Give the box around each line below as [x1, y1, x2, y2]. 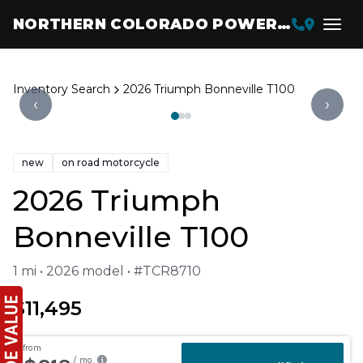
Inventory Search [13, 82, 110, 96]
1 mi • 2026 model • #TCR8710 [13, 263, 201, 279]
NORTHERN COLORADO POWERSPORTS [277, 15, 292, 33]
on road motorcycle [62, 156, 160, 169]
